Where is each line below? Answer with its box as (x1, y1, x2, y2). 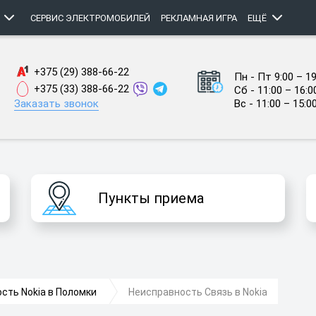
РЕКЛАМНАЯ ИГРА (161, 13, 237, 23)
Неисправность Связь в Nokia (128, 286, 267, 298)
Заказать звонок (13, 97, 99, 110)
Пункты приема (97, 190, 204, 207)
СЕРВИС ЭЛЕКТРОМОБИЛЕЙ (30, 13, 150, 23)
